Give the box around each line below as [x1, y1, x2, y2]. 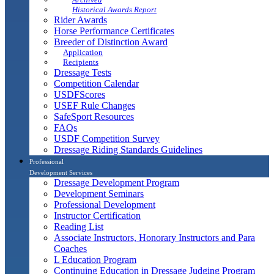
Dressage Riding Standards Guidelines [54, 144, 202, 155]
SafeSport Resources [54, 111, 134, 122]
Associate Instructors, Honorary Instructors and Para [54, 232, 255, 243]
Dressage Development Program [54, 177, 179, 188]
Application [63, 47, 103, 57]
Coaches [54, 243, 87, 254]
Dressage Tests [54, 67, 111, 78]
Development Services [29, 168, 92, 176]
